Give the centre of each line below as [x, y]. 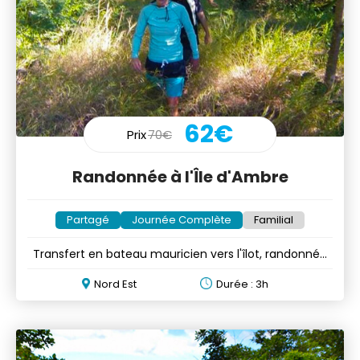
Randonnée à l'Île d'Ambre [180, 176]
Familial [274, 219]
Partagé [88, 219]
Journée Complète [182, 219]
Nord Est [115, 284]
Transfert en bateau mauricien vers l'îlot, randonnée [180, 254]
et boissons [180, 270]
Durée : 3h [243, 284]
